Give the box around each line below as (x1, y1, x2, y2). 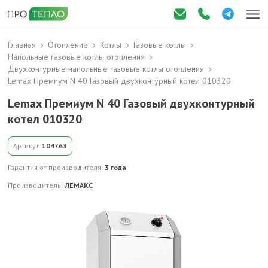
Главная (8, 39, 36, 50)
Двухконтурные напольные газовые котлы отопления (8, 63, 204, 74)
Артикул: (13, 141, 42, 150)
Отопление (48, 39, 88, 50)
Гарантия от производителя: (8, 163, 105, 172)
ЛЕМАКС (65, 181, 93, 190)
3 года (105, 163, 126, 172)
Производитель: (8, 181, 65, 190)
